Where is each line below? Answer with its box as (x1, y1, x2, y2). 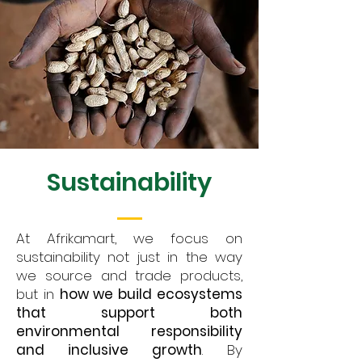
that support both (16, 303, 242, 322)
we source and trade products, (16, 266, 242, 285)
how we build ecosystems (59, 284, 243, 304)
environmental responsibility (16, 322, 242, 341)
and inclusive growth (16, 340, 202, 360)
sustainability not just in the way (16, 247, 242, 267)
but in (16, 284, 60, 304)
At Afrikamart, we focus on (16, 229, 242, 248)
